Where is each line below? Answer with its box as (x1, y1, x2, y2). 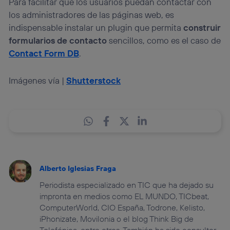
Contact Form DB (9, 48, 80, 59)
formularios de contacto (9, 35, 107, 46)
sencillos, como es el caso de (107, 35, 221, 46)
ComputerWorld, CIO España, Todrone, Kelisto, (40, 202, 205, 213)
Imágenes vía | (9, 74, 67, 86)
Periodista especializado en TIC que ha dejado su (40, 180, 214, 190)
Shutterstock (66, 74, 121, 86)
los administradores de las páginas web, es (9, 9, 175, 21)
